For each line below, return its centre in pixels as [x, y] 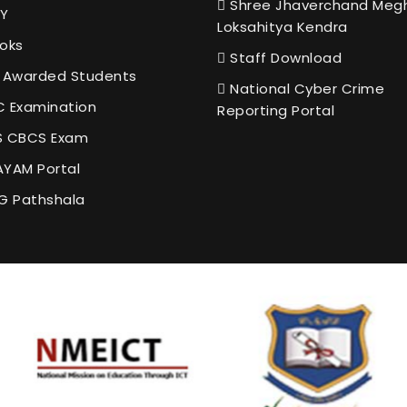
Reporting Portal [276, 110]
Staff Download [283, 57]
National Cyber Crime [305, 88]
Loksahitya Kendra [283, 26]
